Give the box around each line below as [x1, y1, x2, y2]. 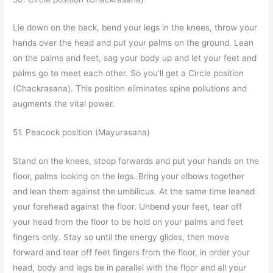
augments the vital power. [13, 99, 115, 109]
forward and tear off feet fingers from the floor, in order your [13, 247, 250, 258]
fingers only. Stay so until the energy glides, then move [13, 232, 230, 243]
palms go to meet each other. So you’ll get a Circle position [13, 68, 244, 79]
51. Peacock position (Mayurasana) [13, 127, 151, 138]
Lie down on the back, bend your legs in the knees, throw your [13, 23, 258, 33]
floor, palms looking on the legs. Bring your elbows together [13, 171, 245, 182]
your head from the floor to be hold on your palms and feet [13, 217, 244, 227]
